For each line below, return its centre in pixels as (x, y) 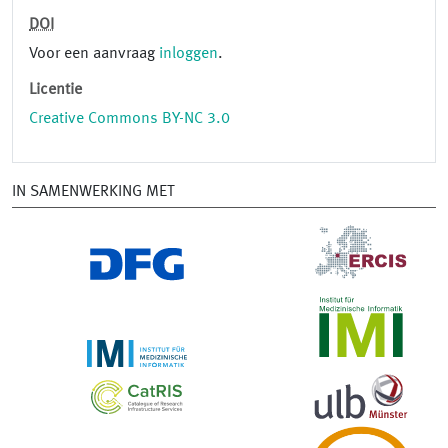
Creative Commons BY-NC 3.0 (129, 119)
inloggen (188, 54)
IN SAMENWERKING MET (93, 192)
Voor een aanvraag (94, 54)
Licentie (55, 90)
